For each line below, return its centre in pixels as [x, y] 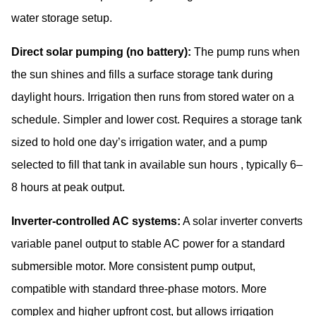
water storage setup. [62, 18]
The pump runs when [245, 52]
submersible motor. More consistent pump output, [133, 267]
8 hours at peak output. [68, 188]
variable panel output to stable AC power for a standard [148, 244]
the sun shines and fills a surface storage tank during [142, 75]
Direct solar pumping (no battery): [101, 52]
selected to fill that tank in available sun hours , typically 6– [157, 165]
